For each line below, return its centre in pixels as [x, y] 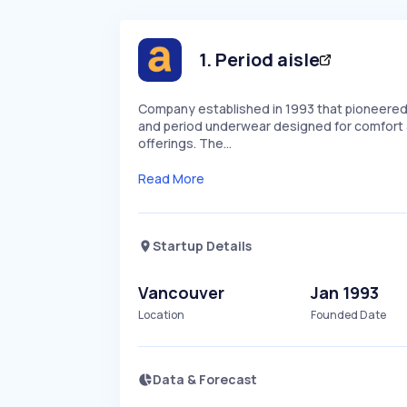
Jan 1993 [345, 293]
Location [161, 315]
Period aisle [268, 60]
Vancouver [181, 293]
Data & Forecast [205, 379]
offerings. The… [185, 143]
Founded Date [349, 315]
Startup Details [202, 246]
